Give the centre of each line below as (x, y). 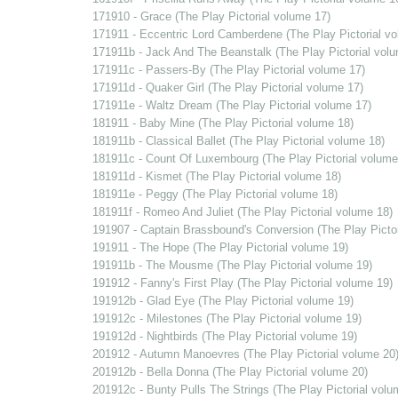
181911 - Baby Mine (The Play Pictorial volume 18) (223, 123)
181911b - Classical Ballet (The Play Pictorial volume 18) (238, 141)
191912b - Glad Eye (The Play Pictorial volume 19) (223, 301)
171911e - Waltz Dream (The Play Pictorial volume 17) (231, 105)
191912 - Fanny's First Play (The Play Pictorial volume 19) (242, 283)
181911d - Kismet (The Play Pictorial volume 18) (216, 176)
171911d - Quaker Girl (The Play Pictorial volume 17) (227, 88)
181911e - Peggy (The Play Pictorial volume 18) (215, 194)
